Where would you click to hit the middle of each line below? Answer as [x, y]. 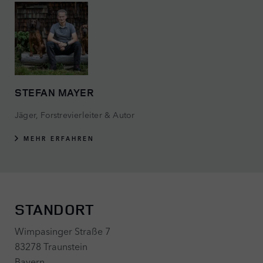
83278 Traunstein [51, 246]
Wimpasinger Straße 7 [63, 230]
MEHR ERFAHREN [59, 138]
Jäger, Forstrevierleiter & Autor [75, 114]
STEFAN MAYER [54, 92]
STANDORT [54, 209]
